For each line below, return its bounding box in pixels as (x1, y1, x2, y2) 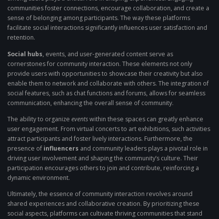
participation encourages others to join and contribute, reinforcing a (7, 163, 199, 172)
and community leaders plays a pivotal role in (79, 144, 208, 153)
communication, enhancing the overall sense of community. (7, 98, 174, 107)
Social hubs (7, 49, 43, 58)
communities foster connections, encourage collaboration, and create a (7, 4, 209, 13)
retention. (7, 33, 35, 42)
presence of (7, 144, 44, 153)
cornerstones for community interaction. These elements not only (7, 59, 192, 68)
